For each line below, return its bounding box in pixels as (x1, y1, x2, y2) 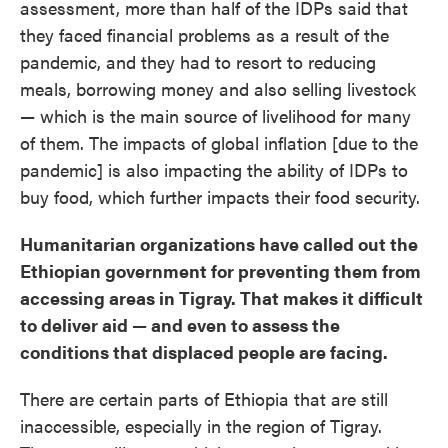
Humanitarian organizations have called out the (20, 231, 418, 256)
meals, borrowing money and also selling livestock (20, 76, 416, 101)
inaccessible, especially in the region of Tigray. (20, 413, 382, 438)
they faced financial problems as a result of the (20, 22, 389, 47)
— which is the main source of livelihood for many (20, 103, 411, 128)
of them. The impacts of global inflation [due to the (20, 130, 418, 155)
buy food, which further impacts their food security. (20, 184, 420, 209)
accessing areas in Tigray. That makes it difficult (20, 285, 423, 310)
